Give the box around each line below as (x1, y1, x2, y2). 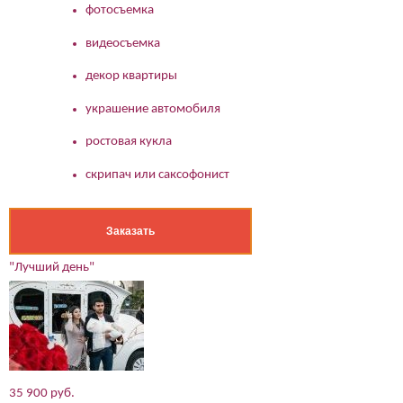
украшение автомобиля (85, 102, 220, 116)
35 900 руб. (9, 387, 75, 401)
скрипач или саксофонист (85, 167, 229, 182)
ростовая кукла (85, 135, 172, 149)
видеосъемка (85, 36, 160, 50)
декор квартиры (85, 69, 177, 84)
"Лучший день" (9, 261, 94, 275)
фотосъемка (85, 4, 154, 18)
